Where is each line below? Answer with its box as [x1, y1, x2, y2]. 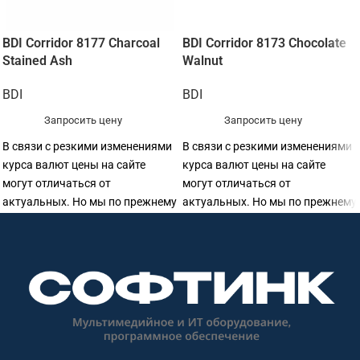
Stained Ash [2, 52, 72, 68]
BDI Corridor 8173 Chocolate [182, 35, 346, 51]
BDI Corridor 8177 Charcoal [2, 35, 160, 51]
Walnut [182, 52, 223, 68]
